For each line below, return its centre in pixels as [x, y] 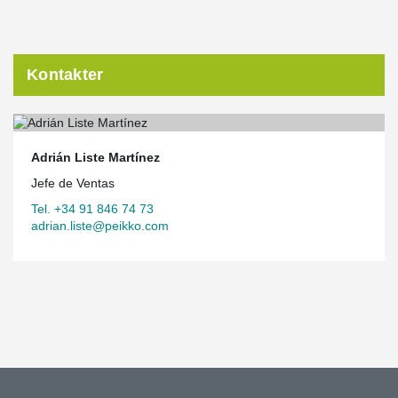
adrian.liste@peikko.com [100, 225]
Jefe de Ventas [73, 183]
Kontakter [65, 75]
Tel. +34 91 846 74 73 [92, 208]
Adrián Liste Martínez [96, 157]
